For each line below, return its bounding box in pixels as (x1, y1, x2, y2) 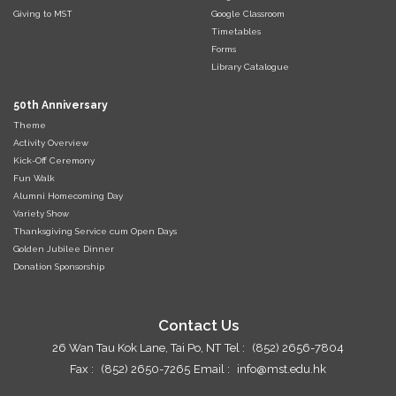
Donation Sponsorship (13, 261, 104, 271)
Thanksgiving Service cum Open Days (13, 225, 177, 236)
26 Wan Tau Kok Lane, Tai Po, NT (52, 340, 221, 354)
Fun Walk (13, 172, 55, 183)
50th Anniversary (13, 98, 108, 111)
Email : (194, 362, 232, 376)
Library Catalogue (211, 61, 289, 72)
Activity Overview (13, 137, 88, 148)
